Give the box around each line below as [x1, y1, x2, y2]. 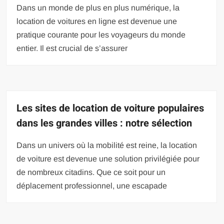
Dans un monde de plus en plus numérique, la [16, 3, 180, 12]
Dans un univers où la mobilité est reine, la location [16, 141, 197, 150]
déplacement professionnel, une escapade [16, 181, 167, 190]
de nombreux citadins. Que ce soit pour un [16, 168, 166, 177]
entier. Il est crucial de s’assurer [16, 44, 128, 53]
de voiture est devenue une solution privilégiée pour [16, 154, 200, 163]
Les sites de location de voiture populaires [16, 101, 204, 116]
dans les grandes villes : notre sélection [16, 116, 192, 131]
